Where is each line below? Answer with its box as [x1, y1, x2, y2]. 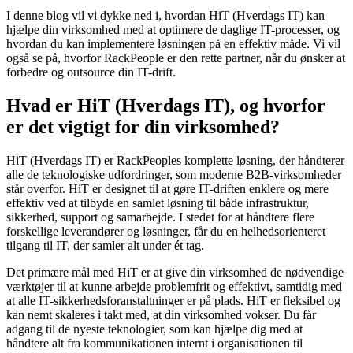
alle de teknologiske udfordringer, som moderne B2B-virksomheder [6, 168, 341, 182]
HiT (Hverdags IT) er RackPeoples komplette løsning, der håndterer [6, 154, 344, 168]
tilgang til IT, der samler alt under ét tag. [6, 239, 204, 253]
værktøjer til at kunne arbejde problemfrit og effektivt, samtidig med [6, 280, 342, 294]
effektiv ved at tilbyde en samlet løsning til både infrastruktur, [6, 196, 309, 210]
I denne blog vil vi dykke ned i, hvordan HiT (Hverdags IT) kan [6, 9, 325, 23]
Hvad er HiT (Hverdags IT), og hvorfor [6, 95, 325, 117]
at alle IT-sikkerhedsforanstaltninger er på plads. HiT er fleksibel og [6, 294, 340, 308]
